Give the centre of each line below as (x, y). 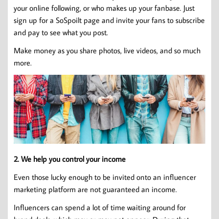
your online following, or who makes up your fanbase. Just (104, 8)
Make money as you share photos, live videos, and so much (107, 50)
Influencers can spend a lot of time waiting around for (100, 207)
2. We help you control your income (70, 159)
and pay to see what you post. (61, 32)
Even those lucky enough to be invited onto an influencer (105, 177)
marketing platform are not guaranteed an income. (95, 189)
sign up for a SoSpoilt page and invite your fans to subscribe (109, 20)
